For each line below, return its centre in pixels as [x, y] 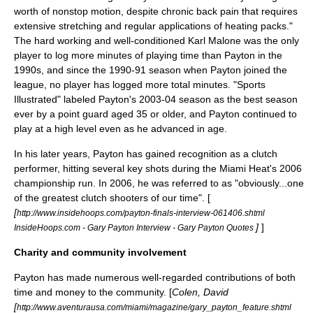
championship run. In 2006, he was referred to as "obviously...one [159, 183]
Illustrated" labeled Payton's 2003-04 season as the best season [156, 99]
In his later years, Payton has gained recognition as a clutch [146, 154]
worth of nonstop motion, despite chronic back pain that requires [156, 11]
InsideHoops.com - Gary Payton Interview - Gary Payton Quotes [135, 227]
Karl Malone [214, 41]
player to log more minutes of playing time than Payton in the [148, 55]
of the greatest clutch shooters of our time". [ [112, 198]
